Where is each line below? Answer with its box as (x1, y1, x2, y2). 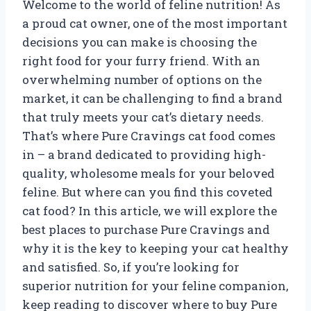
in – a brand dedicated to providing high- (22, 146, 266, 162)
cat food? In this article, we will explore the (22, 202, 277, 219)
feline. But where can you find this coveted (22, 183, 273, 200)
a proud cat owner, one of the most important (22, 15, 287, 31)
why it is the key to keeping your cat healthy (22, 239, 289, 256)
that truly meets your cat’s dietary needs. (22, 108, 264, 125)
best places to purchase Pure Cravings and (22, 221, 270, 237)
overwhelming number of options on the (22, 71, 262, 87)
